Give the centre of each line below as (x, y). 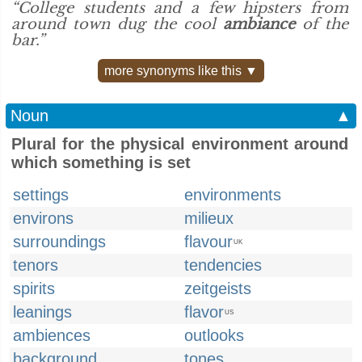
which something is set (101, 162)
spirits (34, 288)
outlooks (214, 335)
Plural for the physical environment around (180, 144)
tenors (36, 265)
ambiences (52, 335)
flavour (208, 242)
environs (43, 218)
